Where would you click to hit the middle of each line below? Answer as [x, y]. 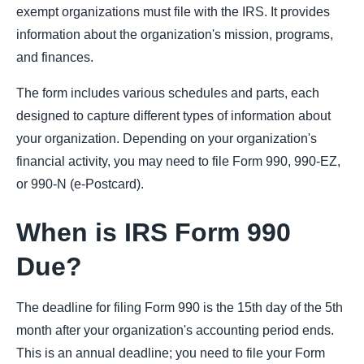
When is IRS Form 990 [154, 232]
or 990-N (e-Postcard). [80, 184]
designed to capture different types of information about [173, 116]
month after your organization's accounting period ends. [175, 330]
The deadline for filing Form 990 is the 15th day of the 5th [180, 308]
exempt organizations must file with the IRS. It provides [173, 12]
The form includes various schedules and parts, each [168, 93]
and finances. [55, 57]
